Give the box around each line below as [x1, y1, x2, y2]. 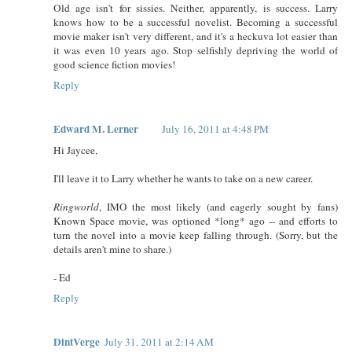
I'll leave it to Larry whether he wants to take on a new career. [53, 170, 313, 185]
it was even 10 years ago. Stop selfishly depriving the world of [53, 42, 338, 57]
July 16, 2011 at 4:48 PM [162, 121, 269, 136]
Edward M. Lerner [53, 120, 138, 137]
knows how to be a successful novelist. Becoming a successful [53, 14, 338, 29]
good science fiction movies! [53, 57, 175, 71]
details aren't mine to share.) [53, 241, 171, 256]
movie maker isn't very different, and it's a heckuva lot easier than [53, 28, 338, 43]
